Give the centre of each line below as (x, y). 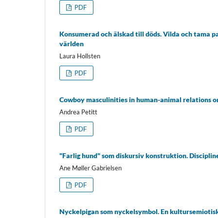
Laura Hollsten (80, 56)
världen (72, 43)
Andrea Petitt (78, 112)
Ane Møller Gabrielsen (91, 168)
